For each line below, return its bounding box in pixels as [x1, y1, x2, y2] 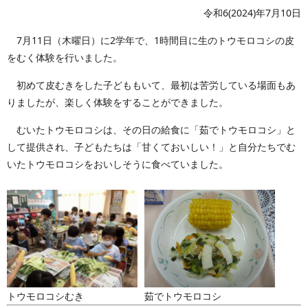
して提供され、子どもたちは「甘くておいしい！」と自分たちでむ [7, 140, 296, 153]
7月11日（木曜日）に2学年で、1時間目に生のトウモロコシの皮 [7, 33, 294, 47]
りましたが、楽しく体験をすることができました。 [7, 95, 228, 109]
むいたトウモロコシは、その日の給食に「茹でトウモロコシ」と [7, 122, 296, 136]
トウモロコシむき [7, 289, 84, 302]
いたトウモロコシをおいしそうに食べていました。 [7, 157, 228, 170]
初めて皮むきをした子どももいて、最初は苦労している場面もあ [7, 78, 296, 91]
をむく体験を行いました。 [7, 50, 122, 64]
